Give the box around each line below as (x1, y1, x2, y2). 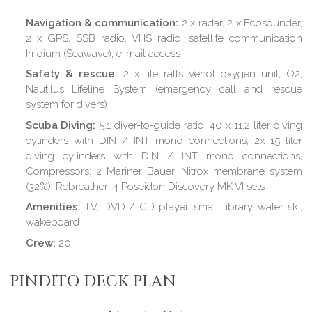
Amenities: (25, 201, 81, 214)
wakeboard (25, 216, 79, 229)
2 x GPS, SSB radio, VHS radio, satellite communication (25, 31, 302, 45)
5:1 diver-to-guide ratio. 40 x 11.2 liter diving (95, 118, 302, 132)
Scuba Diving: (25, 118, 96, 132)
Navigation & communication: (25, 16, 179, 29)
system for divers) (25, 98, 107, 111)
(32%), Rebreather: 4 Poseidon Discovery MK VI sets (25, 180, 265, 193)
